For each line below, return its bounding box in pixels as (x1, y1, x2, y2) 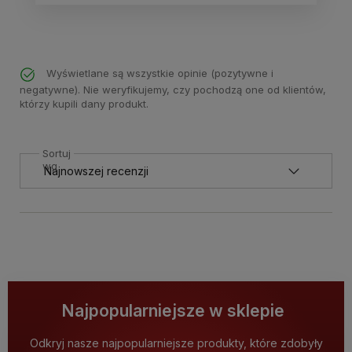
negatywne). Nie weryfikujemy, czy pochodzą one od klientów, (20, 82, 326, 96)
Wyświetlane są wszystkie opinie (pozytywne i (43, 67, 273, 80)
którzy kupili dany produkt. (20, 97, 148, 110)
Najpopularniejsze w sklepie (61, 300, 284, 321)
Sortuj (42, 146, 71, 159)
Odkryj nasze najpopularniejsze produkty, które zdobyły (29, 335, 323, 350)
